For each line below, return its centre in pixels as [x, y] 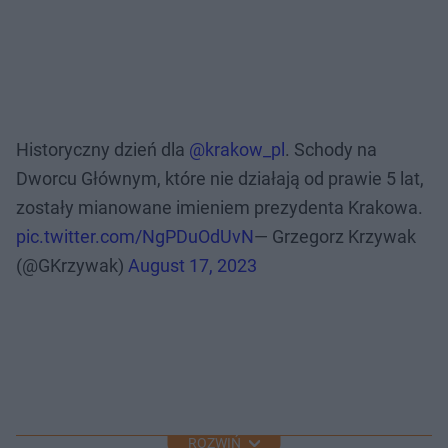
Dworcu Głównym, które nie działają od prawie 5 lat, [220, 179]
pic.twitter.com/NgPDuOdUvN [135, 237]
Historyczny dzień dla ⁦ [102, 150]
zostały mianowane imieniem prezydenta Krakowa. [219, 208]
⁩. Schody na [331, 150]
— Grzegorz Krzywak [335, 237]
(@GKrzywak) [72, 266]
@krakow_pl [237, 150]
